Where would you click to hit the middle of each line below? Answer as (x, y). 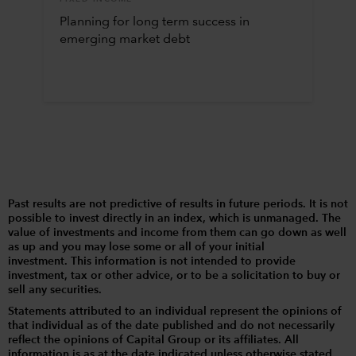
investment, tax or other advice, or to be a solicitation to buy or (174, 276)
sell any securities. (55, 290)
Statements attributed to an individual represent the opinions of (175, 312)
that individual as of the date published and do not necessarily (171, 326)
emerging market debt (124, 40)
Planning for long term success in (154, 23)
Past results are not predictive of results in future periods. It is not (178, 205)
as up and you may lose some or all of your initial (136, 248)
